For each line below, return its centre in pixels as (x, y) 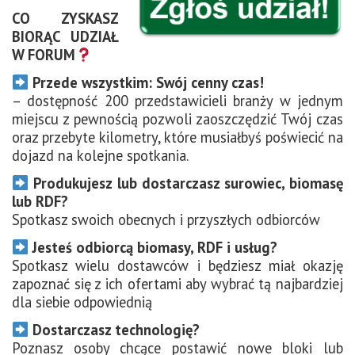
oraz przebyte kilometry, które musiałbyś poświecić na (177, 137)
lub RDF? (40, 201)
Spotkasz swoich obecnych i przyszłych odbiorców (166, 219)
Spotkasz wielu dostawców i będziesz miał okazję (177, 265)
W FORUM (44, 54)
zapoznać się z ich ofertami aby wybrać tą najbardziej (177, 283)
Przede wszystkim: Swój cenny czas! (147, 82)
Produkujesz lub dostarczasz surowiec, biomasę (186, 183)
